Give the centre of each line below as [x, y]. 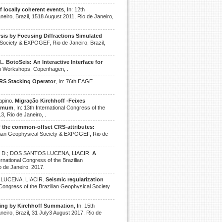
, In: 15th [84, 206]
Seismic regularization [75, 179]
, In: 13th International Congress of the [59, 108]
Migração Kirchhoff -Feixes [50, 101]
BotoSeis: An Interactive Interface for [54, 62]
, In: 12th [74, 9]
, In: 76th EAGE [74, 81]
